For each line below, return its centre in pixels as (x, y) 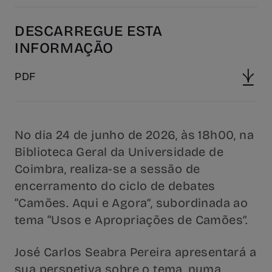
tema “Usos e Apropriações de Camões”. (131, 219)
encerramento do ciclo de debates (115, 185)
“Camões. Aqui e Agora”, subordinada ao (131, 202)
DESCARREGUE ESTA (89, 31)
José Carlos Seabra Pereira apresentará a (135, 252)
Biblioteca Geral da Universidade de (119, 151)
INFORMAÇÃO (64, 48)
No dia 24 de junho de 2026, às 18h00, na (134, 134)
